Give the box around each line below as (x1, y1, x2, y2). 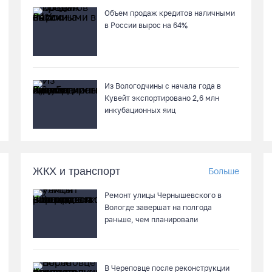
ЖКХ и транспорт (33, 165, 120, 177)
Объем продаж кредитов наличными (104, 8, 235, 18)
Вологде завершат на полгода (104, 203, 212, 212)
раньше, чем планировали (104, 215, 198, 224)
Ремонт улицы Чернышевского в (104, 191, 222, 200)
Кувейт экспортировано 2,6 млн (104, 93, 219, 103)
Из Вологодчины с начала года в (104, 81, 221, 90)
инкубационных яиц (104, 106, 175, 115)
